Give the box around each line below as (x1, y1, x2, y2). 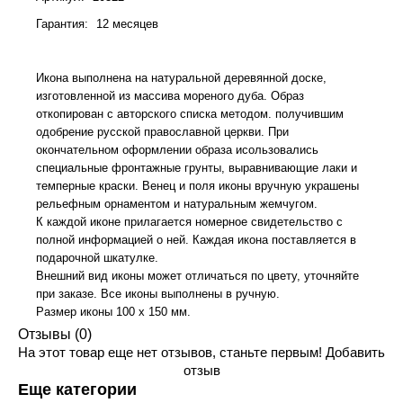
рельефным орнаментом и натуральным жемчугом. (36, 197, 318, 210)
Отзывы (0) (18, 327, 92, 342)
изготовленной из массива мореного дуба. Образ (36, 89, 304, 103)
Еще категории (18, 381, 137, 399)
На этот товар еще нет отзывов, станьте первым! (18, 345, 326, 360)
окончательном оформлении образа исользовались (36, 143, 318, 157)
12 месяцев (96, 17, 158, 31)
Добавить (326, 345, 385, 360)
